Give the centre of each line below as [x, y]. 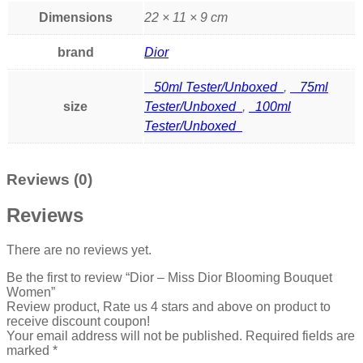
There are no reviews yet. [79, 250]
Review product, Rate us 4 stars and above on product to [169, 307]
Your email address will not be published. [124, 336]
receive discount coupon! [78, 322]
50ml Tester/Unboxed [214, 87]
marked [30, 351]
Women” [31, 293]
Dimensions [75, 17]
